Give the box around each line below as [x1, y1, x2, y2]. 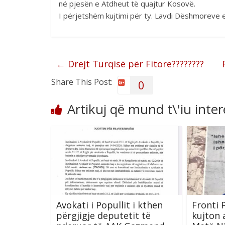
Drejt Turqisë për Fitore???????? [65, 58, 204, 70]
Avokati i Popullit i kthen [56, 198, 163, 211]
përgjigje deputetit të [56, 209, 151, 221]
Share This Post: [51, 76, 113, 87]
